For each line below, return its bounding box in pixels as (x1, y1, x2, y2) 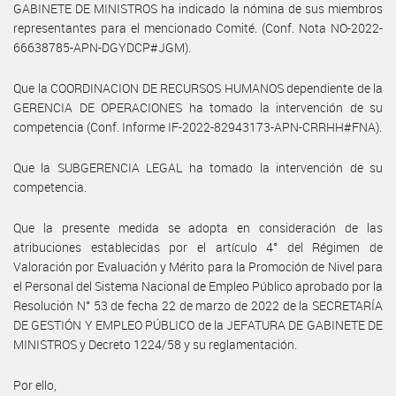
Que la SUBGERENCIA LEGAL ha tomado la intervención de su (13, 158, 383, 176)
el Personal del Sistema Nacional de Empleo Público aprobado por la (13, 277, 383, 294)
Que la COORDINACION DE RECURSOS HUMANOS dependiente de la (13, 79, 383, 96)
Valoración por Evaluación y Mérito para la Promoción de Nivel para (13, 257, 383, 275)
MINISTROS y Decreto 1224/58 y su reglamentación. (13, 335, 297, 353)
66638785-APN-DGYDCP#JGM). (13, 38, 191, 56)
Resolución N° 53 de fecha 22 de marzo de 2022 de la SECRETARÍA (13, 296, 383, 314)
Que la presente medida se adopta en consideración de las (13, 218, 383, 236)
